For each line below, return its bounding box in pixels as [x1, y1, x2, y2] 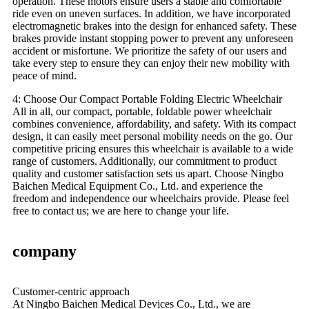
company [12, 241, 77, 260]
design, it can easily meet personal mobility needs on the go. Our [12, 130, 292, 142]
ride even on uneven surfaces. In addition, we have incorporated [12, 7, 290, 19]
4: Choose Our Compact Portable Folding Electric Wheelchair [12, 92, 282, 105]
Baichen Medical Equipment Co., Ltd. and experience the [12, 179, 263, 192]
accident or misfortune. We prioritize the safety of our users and [12, 44, 287, 57]
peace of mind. [12, 69, 77, 81]
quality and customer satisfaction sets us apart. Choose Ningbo [12, 167, 283, 179]
